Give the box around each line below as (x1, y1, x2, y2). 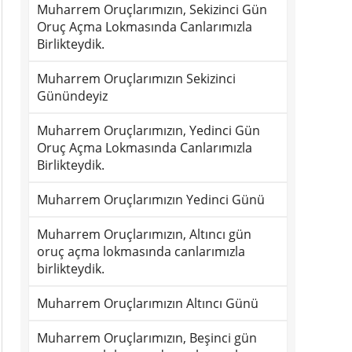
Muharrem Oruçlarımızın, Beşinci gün (37, 329, 257, 346)
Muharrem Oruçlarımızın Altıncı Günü (37, 295, 258, 312)
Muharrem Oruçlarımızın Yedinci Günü (37, 191, 265, 208)
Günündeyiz (37, 87, 108, 104)
